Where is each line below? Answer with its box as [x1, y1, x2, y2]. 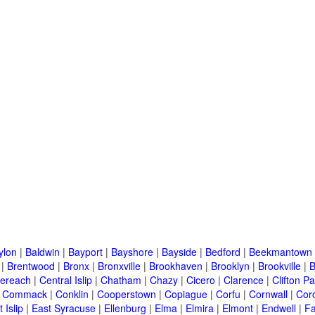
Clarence [224, 273, 264, 288]
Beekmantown [249, 245, 312, 259]
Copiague [165, 287, 207, 302]
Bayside [162, 245, 197, 259]
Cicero [186, 273, 215, 288]
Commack [2, 287, 47, 302]
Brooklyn [211, 259, 250, 274]
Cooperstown [97, 287, 156, 302]
